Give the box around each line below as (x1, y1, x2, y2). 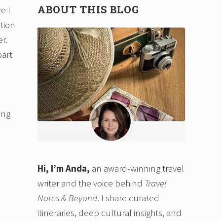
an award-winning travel (92, 162, 184, 175)
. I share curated (97, 192, 159, 204)
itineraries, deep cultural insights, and (37, 207, 182, 219)
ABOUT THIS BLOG (37, 3, 139, 16)
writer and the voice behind (37, 177, 143, 189)
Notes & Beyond (37, 192, 97, 204)
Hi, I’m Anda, (37, 162, 90, 175)
